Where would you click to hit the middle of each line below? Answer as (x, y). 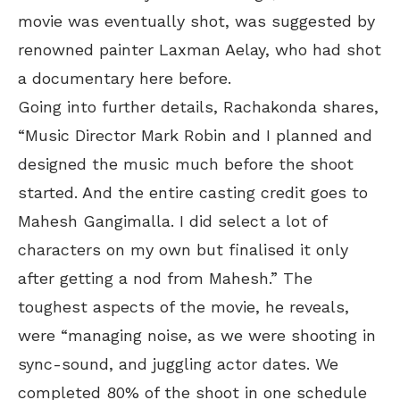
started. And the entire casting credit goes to (193, 192)
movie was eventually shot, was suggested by (196, 21)
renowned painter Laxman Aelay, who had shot (200, 50)
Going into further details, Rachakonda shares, (198, 107)
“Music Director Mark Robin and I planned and (195, 135)
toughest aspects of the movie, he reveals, (183, 307)
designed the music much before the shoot (186, 164)
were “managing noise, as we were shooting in (197, 335)
